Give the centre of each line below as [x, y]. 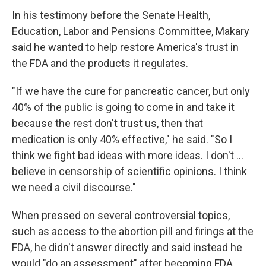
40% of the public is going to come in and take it [123, 107]
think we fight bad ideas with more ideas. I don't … [128, 155]
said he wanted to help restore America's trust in [125, 47]
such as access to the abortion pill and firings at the [133, 231]
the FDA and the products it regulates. [100, 63]
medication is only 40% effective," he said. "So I [122, 139]
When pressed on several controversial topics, [121, 215]
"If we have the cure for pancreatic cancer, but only [131, 91]
